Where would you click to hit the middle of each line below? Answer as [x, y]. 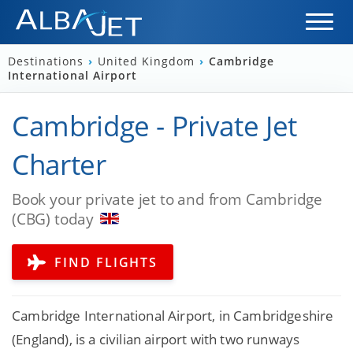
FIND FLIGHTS [104, 262]
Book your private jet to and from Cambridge [167, 199]
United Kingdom [148, 61]
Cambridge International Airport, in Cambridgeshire [173, 316]
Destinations [48, 61]
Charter [59, 164]
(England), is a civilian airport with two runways [156, 340]
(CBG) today [53, 218]
